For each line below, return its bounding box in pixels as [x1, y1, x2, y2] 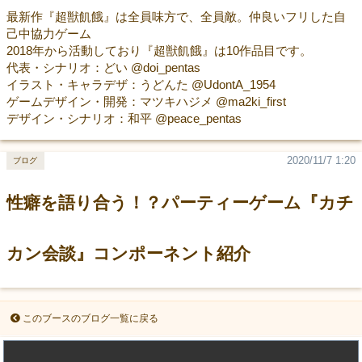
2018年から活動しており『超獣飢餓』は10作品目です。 [6, 43, 312, 57]
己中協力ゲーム [6, 26, 91, 40]
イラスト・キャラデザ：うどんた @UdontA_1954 [6, 77, 276, 91]
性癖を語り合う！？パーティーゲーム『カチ [6, 192, 354, 213]
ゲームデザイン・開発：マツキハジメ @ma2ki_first [6, 94, 286, 108]
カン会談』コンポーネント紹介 [6, 243, 250, 263]
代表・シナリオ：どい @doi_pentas [6, 60, 200, 74]
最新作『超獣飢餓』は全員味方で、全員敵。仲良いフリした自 [6, 9, 346, 23]
